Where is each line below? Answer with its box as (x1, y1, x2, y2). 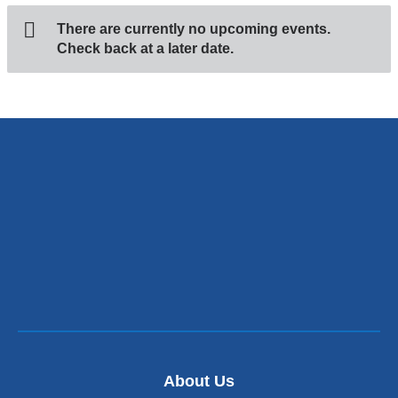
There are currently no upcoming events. (56, 21, 330, 37)
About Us (163, 372, 235, 390)
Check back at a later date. (56, 41, 234, 57)
